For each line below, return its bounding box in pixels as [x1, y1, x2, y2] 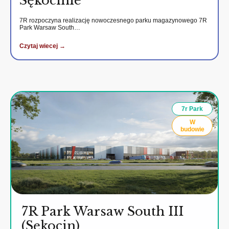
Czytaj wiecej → [19, 42, 65, 50]
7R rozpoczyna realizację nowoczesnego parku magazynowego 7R [19, 16, 207, 24]
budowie [180, 125, 204, 133]
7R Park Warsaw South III [21, 203, 184, 219]
